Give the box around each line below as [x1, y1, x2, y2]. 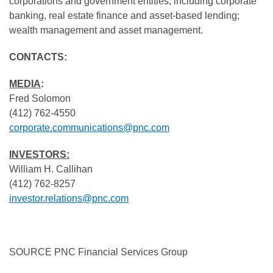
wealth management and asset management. [9, 25, 203, 36]
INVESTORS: [9, 149, 69, 160]
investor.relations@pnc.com [9, 193, 129, 204]
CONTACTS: [9, 52, 67, 63]
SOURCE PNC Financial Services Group [9, 247, 188, 258]
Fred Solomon [9, 93, 71, 104]
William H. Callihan [9, 164, 93, 175]
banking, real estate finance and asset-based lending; [9, 10, 239, 21]
